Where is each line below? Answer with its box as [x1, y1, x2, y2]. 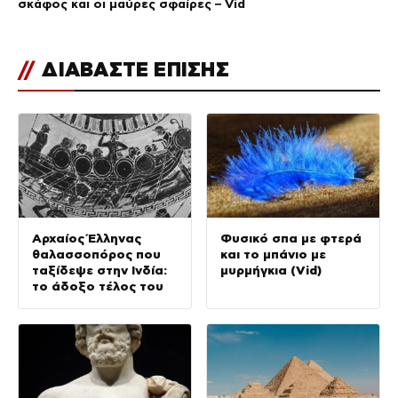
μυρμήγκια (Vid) [220, 262, 322, 277]
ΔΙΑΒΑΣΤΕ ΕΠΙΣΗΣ [36, 59, 229, 81]
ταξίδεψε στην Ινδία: [32, 262, 167, 277]
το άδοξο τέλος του [32, 278, 163, 293]
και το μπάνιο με [220, 246, 326, 261]
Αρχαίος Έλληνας [32, 230, 141, 245]
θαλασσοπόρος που [32, 246, 161, 261]
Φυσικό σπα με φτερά [220, 230, 362, 245]
